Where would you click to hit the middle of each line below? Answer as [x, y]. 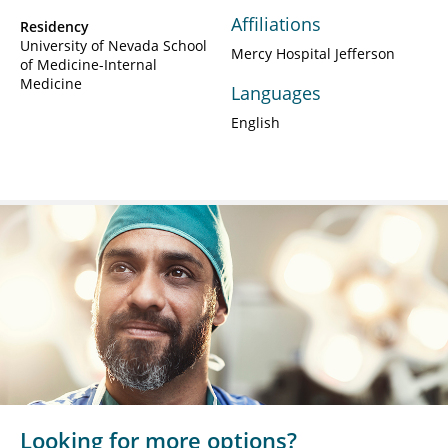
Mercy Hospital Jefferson [313, 53]
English [255, 122]
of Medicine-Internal [88, 64]
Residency [54, 26]
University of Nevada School [113, 45]
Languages [276, 92]
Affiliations [276, 23]
